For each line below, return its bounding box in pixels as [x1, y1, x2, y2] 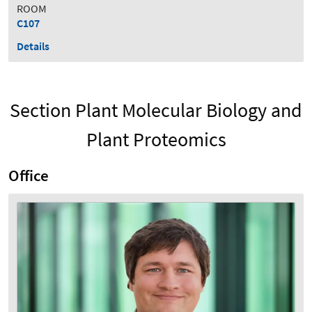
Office [8, 165, 49, 185]
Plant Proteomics [86, 126, 226, 152]
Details [17, 38, 49, 53]
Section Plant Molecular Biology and [10, 97, 302, 123]
